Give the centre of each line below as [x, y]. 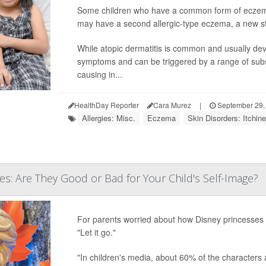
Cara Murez [172, 105]
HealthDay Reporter [106, 105]
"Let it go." [96, 232]
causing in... [99, 74]
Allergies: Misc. [108, 118]
